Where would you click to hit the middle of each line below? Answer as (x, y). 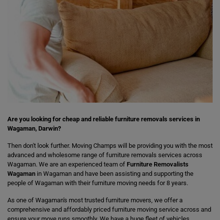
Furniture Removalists (158, 164)
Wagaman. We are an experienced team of (67, 164)
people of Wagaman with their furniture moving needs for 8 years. (98, 183)
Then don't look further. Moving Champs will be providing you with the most (110, 146)
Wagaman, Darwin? (34, 128)
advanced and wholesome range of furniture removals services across (105, 155)
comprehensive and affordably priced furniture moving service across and (109, 209)
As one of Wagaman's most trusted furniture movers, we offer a (95, 200)
